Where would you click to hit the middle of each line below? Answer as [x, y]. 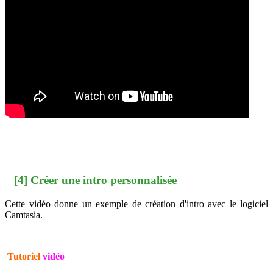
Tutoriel [24, 256]
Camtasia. [24, 214]
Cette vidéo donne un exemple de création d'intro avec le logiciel [136, 204]
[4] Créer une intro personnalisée [94, 180]
